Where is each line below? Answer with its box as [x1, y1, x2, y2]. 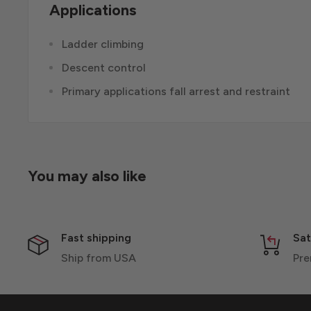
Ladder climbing [62, 37, 144, 51]
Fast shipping [61, 230, 131, 244]
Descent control [62, 60, 146, 74]
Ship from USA [61, 251, 136, 264]
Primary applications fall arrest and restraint [62, 84, 290, 98]
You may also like [28, 166, 146, 185]
